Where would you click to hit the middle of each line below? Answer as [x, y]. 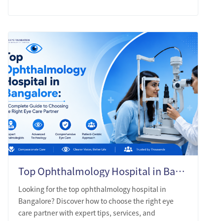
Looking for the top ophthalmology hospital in [92, 189]
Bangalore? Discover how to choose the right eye [96, 201]
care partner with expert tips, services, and [87, 212]
